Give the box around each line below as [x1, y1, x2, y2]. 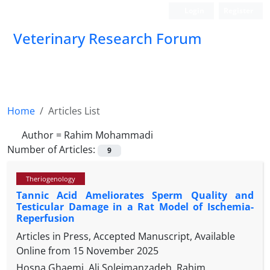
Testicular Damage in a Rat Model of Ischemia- [16, 200, 254, 214]
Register [224, 5, 253, 16]
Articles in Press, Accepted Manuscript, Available [16, 230, 235, 243]
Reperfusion [16, 212, 75, 225]
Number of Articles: [7, 143, 98, 156]
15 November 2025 [73, 244, 159, 258]
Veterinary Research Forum [13, 28, 202, 48]
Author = [22, 128, 64, 142]
